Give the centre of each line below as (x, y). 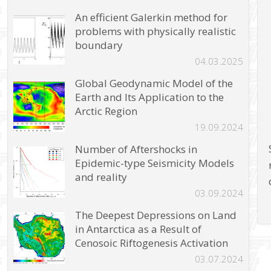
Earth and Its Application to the (150, 97)
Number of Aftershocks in (136, 149)
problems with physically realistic (156, 31)
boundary (99, 45)
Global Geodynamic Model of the (154, 83)
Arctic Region (106, 111)
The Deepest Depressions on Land (156, 215)
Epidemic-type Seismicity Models (155, 163)
